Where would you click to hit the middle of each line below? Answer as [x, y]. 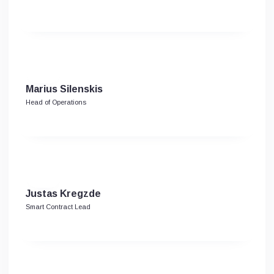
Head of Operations [56, 102]
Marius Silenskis [64, 89]
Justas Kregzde [63, 194]
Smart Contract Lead [58, 207]
